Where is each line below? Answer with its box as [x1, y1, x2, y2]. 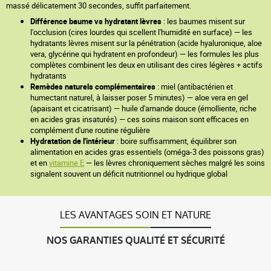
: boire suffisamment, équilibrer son [115, 135, 237, 146]
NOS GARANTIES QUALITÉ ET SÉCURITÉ [46, 234, 225, 247]
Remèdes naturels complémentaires [30, 81, 155, 92]
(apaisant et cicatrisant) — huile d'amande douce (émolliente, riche [30, 103, 256, 114]
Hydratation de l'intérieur [30, 135, 115, 146]
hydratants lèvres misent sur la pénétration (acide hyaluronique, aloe [30, 38, 262, 48]
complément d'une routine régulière [30, 125, 150, 135]
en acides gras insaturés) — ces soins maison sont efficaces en [30, 114, 249, 125]
